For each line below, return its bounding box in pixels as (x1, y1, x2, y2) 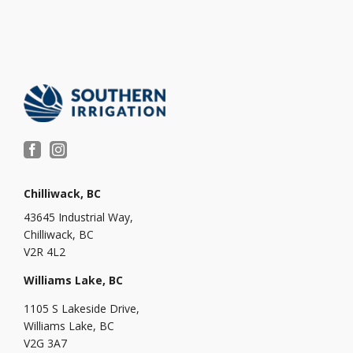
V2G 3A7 (24, 335, 67, 351)
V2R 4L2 (24, 243, 65, 259)
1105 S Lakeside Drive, (24, 300, 139, 316)
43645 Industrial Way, (24, 209, 133, 225)
